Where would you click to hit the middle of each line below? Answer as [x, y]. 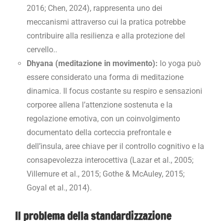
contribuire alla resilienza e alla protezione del [106, 36]
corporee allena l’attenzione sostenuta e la [100, 105]
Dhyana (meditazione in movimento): [92, 64]
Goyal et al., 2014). [59, 188]
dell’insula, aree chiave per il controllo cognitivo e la [115, 147]
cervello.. [42, 50]
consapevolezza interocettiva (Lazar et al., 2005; [110, 160]
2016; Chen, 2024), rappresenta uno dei [94, 8]
